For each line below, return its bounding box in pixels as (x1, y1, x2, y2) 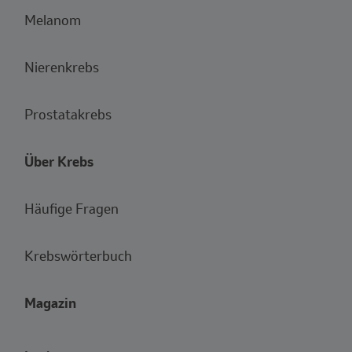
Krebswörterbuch (24, 246, 132, 265)
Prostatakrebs (24, 104, 112, 123)
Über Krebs (24, 152, 93, 170)
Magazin (24, 293, 76, 312)
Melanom (24, 10, 81, 29)
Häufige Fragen (24, 199, 119, 218)
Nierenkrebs (24, 57, 99, 76)
